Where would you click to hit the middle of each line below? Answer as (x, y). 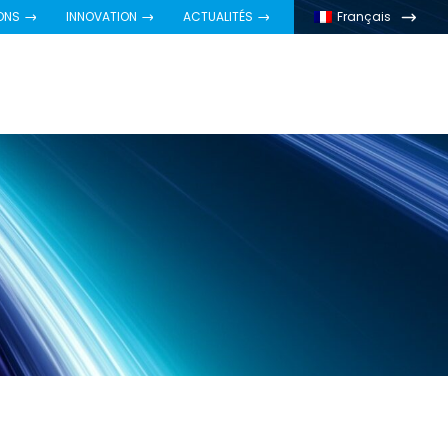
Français (364, 16)
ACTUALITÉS (218, 16)
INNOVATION (101, 16)
